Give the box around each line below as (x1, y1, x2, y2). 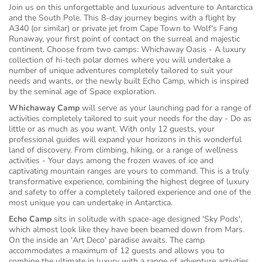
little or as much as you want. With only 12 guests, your (9, 123, 215, 135)
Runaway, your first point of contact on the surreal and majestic (9, 33, 240, 44)
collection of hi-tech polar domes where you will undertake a (9, 54, 230, 65)
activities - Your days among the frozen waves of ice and (9, 155, 213, 166)
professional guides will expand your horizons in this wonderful (9, 134, 242, 145)
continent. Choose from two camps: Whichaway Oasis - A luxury (9, 44, 246, 55)
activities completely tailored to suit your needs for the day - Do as (9, 113, 251, 124)
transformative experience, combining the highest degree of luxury (9, 176, 249, 187)
